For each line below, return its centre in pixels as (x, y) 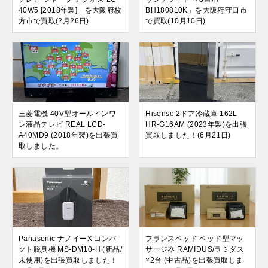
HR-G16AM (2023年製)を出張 (197, 125)
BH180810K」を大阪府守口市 (196, 10)
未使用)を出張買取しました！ (68, 261)
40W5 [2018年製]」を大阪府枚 (70, 10)
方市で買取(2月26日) (54, 21)
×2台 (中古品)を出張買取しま (194, 261)
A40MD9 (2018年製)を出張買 (68, 135)
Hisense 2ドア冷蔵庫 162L (191, 114)
